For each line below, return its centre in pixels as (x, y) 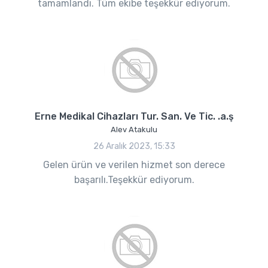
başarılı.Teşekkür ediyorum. (134, 179)
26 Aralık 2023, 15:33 (134, 146)
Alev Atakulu (134, 129)
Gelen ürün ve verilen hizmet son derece (134, 165)
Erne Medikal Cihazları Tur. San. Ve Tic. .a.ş (134, 116)
